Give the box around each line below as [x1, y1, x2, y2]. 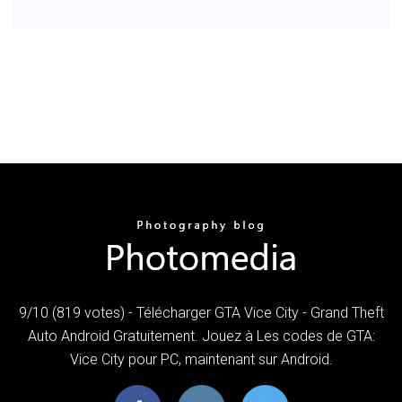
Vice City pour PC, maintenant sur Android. [69, 350, 333, 368]
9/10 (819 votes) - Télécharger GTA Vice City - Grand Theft [18, 303, 384, 321]
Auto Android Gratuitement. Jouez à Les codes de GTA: [27, 327, 375, 345]
